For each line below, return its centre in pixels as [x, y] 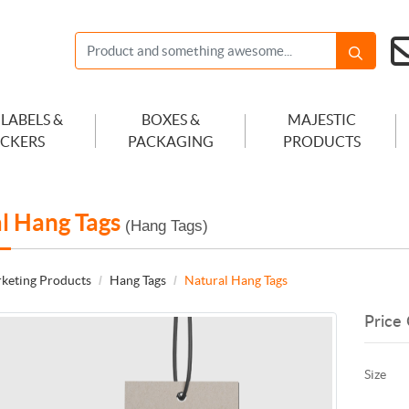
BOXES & [171, 120]
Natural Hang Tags [236, 280]
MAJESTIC [321, 120]
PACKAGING [171, 142]
